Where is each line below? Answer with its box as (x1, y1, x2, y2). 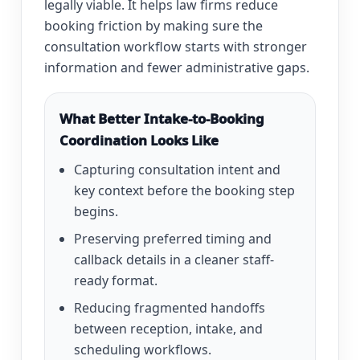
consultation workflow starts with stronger (44, 38, 307, 56)
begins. (74, 202, 118, 221)
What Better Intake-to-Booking (59, 109, 264, 129)
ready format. (74, 272, 157, 290)
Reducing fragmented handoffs (74, 299, 265, 317)
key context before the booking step (74, 182, 295, 200)
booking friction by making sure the (44, 17, 263, 35)
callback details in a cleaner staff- (74, 251, 274, 269)
